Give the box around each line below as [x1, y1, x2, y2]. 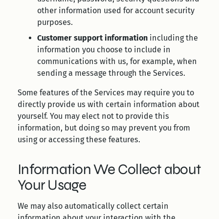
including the [150, 33, 198, 43]
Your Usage [18, 176, 87, 194]
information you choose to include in [37, 45, 171, 54]
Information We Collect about [18, 160, 201, 178]
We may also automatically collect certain [18, 201, 169, 211]
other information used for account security [37, 6, 195, 15]
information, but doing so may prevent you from [18, 123, 190, 132]
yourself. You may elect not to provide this [18, 111, 169, 121]
